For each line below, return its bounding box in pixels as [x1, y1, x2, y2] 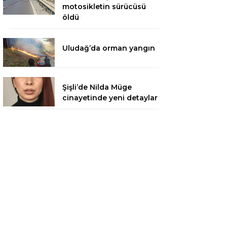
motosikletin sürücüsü [62, 2, 146, 11]
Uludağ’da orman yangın [62, 44, 155, 53]
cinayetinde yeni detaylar [62, 93, 158, 103]
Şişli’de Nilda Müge [62, 83, 132, 92]
